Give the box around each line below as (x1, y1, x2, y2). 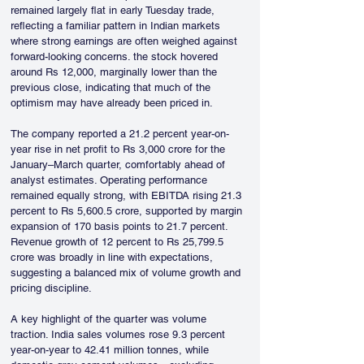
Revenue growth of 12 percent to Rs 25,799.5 (11, 236, 227, 248)
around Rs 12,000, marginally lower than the (11, 66, 220, 78)
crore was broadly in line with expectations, (11, 251, 216, 263)
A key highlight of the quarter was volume (11, 313, 210, 325)
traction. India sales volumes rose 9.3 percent (11, 328, 228, 340)
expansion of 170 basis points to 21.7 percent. (11, 220, 231, 232)
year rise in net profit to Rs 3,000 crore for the (11, 143, 228, 155)
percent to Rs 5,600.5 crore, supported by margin (11, 205, 245, 217)
